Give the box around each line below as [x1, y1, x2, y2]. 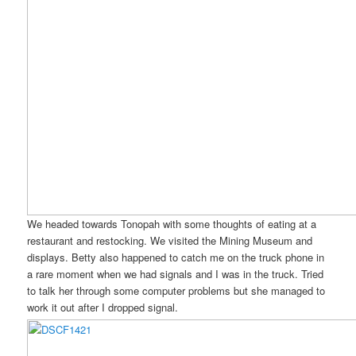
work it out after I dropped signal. [27, 299, 179, 315]
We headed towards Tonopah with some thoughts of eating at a [27, 215, 317, 231]
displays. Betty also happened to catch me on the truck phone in [27, 249, 325, 265]
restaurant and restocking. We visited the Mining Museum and [27, 232, 313, 248]
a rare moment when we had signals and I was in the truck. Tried [27, 265, 324, 281]
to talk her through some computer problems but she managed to [27, 282, 326, 298]
